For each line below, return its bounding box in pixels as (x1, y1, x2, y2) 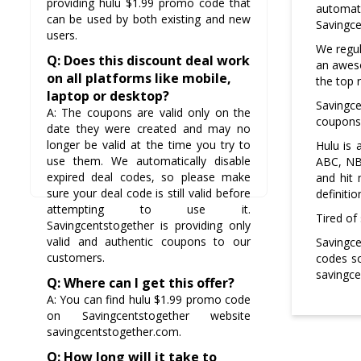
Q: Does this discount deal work (47, 52, 250, 70)
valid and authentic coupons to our (47, 234, 251, 250)
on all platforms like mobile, (47, 69, 231, 88)
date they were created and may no (47, 121, 251, 137)
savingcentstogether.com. (47, 324, 181, 340)
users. (47, 27, 77, 44)
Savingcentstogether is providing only (47, 218, 251, 234)
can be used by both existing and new (47, 11, 251, 27)
